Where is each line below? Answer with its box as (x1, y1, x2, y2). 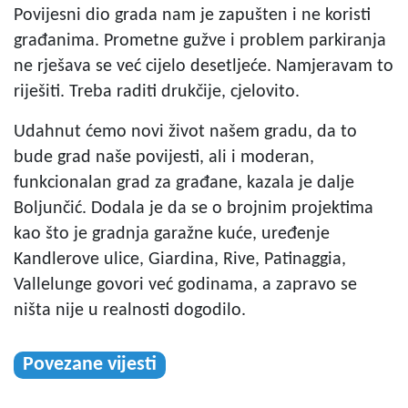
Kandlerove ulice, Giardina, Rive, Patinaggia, (14, 250, 346, 269)
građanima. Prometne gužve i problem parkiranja (14, 31, 386, 50)
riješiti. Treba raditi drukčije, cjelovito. (14, 82, 300, 101)
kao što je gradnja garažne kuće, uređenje (14, 224, 330, 243)
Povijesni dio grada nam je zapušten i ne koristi (14, 5, 371, 25)
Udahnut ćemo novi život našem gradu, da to (14, 122, 357, 141)
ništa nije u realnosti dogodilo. (14, 301, 250, 320)
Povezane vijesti (23, 353, 157, 375)
